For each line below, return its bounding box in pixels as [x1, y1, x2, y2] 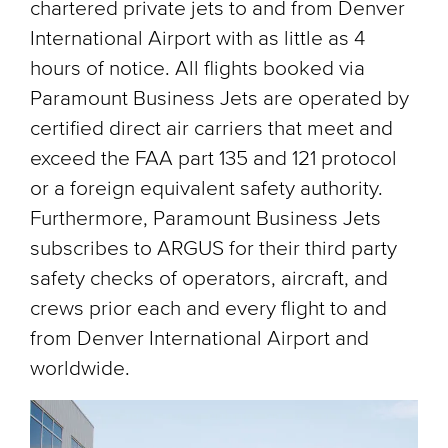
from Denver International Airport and [30, 326, 369, 351]
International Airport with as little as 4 [30, 26, 365, 51]
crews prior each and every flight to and [30, 296, 387, 321]
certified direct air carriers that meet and [30, 116, 393, 141]
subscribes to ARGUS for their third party [30, 236, 397, 261]
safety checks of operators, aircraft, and [30, 266, 388, 291]
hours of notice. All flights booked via [30, 56, 365, 81]
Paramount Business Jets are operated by [30, 86, 409, 111]
